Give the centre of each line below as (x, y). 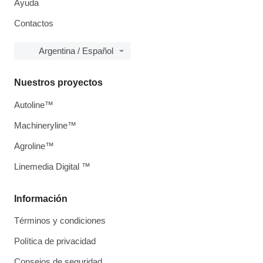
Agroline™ (34, 146)
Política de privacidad (55, 241)
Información (41, 199)
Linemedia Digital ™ (52, 167)
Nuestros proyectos (58, 83)
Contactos (34, 23)
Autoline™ (34, 105)
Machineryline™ (45, 126)
